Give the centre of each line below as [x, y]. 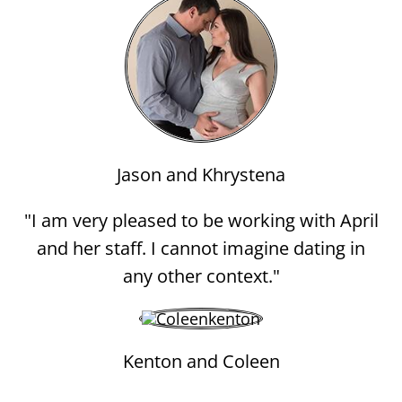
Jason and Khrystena [201, 175]
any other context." [201, 276]
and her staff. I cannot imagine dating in [201, 248]
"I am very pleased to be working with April [201, 220]
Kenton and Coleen [201, 361]
